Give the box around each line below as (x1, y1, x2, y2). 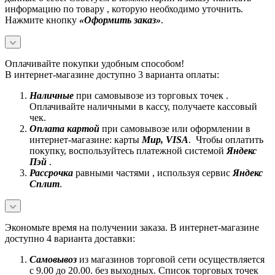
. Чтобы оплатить (188, 134, 263, 145)
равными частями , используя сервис (73, 167, 233, 178)
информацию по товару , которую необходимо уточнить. (5, 3, 243, 14)
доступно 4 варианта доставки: (5, 233, 135, 244)
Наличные (29, 90, 76, 101)
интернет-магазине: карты (29, 134, 142, 145)
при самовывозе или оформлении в (99, 123, 250, 134)
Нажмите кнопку (5, 14, 79, 25)
